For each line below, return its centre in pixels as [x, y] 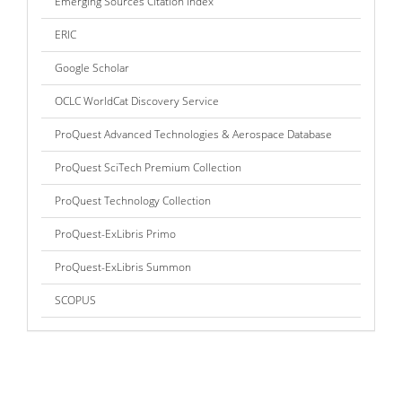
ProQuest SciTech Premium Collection [148, 168]
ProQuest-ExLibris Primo [115, 234]
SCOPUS [75, 301]
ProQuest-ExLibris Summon [123, 267]
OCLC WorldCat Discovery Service [137, 101]
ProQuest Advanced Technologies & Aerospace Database [193, 135]
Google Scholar [92, 68]
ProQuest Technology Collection [133, 201]
